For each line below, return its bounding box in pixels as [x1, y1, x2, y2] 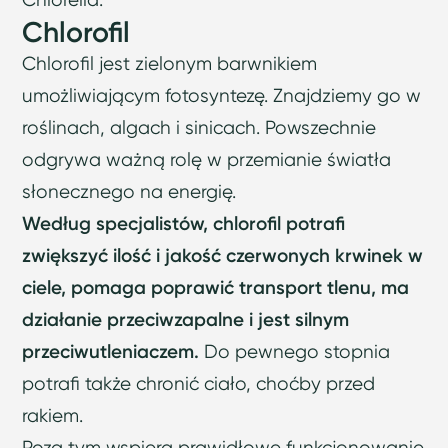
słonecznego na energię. [22, 180, 237, 204]
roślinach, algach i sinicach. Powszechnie [22, 116, 377, 140]
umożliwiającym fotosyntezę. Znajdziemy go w [22, 84, 422, 108]
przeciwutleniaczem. [22, 340, 200, 364]
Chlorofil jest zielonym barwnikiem [22, 52, 318, 76]
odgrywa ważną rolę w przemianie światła [22, 148, 392, 172]
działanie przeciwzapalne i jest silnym [22, 308, 350, 332]
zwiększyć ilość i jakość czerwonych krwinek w [22, 244, 424, 268]
